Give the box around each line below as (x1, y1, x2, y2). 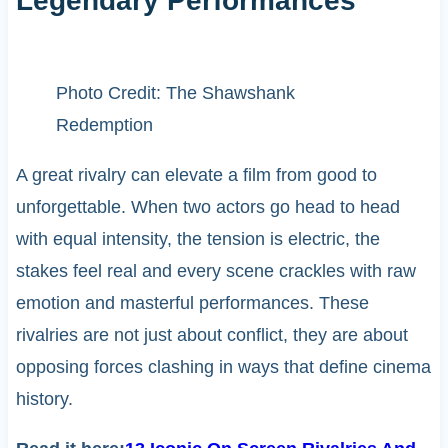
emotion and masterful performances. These (15, 292, 369, 313)
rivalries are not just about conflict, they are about (15, 324, 408, 345)
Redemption (55, 114, 153, 135)
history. (15, 388, 73, 409)
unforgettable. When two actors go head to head (15, 196, 400, 217)
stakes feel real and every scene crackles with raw (15, 260, 416, 281)
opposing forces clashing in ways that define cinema (15, 356, 431, 377)
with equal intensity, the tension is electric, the (15, 228, 380, 249)
